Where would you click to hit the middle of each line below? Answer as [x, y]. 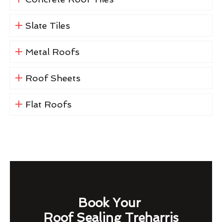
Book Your [111, 203]
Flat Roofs [48, 104]
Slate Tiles [47, 25]
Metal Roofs [52, 52]
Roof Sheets [53, 78]
